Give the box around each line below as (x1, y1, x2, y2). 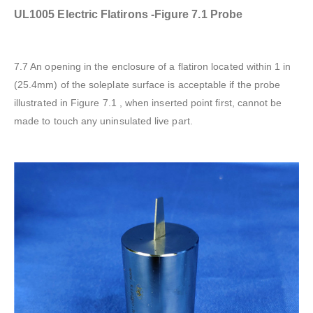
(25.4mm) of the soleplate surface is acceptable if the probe (14, 78, 281, 90)
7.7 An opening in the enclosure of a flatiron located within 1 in (14, 60, 291, 72)
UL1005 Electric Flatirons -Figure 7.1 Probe (14, 8, 243, 20)
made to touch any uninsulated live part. (14, 115, 193, 126)
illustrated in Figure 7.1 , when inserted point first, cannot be (14, 96, 282, 108)
